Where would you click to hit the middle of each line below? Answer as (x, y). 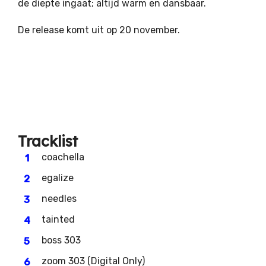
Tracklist (48, 141)
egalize (58, 178)
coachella (63, 157)
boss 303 (61, 240)
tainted (58, 219)
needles (59, 199)
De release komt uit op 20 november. (99, 30)
